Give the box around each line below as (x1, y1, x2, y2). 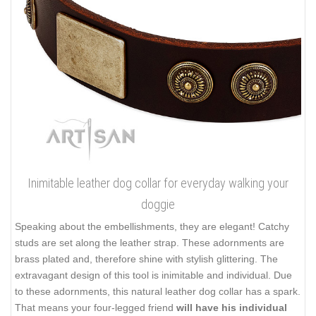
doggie (141, 197, 175, 212)
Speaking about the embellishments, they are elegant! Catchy (15, 221, 289, 233)
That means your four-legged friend (15, 302, 176, 314)
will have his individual (176, 302, 287, 314)
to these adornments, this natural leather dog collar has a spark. (15, 286, 300, 298)
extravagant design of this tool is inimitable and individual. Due (15, 269, 292, 281)
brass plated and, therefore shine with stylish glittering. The (15, 253, 278, 265)
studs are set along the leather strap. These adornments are (15, 237, 284, 249)
